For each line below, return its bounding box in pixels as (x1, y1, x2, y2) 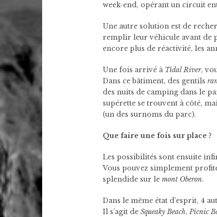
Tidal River (165, 65, 201, 74)
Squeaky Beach (140, 207, 186, 216)
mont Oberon (162, 175, 202, 184)
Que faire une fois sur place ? (103, 131, 212, 140)
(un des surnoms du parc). (103, 110, 196, 119)
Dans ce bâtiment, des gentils (103, 77, 207, 85)
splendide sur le (103, 175, 162, 184)
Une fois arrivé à (103, 65, 165, 74)
